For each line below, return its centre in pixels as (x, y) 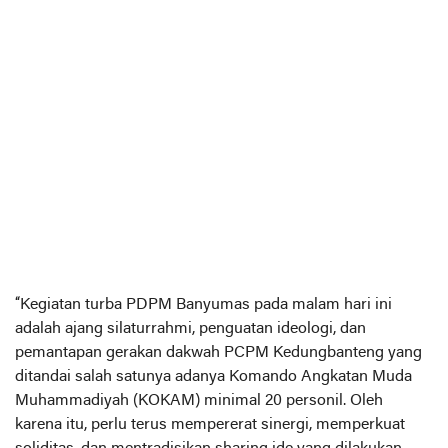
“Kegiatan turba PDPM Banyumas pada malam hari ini (203, 305)
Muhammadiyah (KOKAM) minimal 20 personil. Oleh (199, 401)
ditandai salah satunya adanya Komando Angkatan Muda (213, 377)
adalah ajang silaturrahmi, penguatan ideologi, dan (190, 329)
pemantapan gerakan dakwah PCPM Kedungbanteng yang (218, 353)
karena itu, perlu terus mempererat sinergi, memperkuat (210, 425)
